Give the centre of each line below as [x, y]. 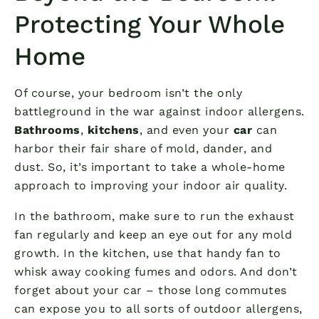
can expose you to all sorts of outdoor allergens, [158, 308]
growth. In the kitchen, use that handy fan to [148, 253]
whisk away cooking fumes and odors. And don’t [156, 271]
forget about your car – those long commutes [151, 290]
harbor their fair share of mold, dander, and [143, 148]
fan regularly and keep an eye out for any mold [153, 234]
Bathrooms [47, 130]
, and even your [186, 130]
